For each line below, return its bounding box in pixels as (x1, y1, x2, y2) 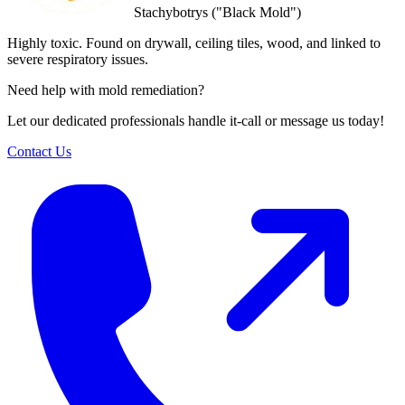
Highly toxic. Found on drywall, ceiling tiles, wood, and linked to (7, 34, 381, 51)
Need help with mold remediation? (7, 81, 204, 98)
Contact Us (7, 143, 71, 159)
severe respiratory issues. (7, 51, 148, 67)
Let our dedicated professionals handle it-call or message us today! (7, 112, 384, 128)
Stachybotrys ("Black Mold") (134, 4, 301, 20)
